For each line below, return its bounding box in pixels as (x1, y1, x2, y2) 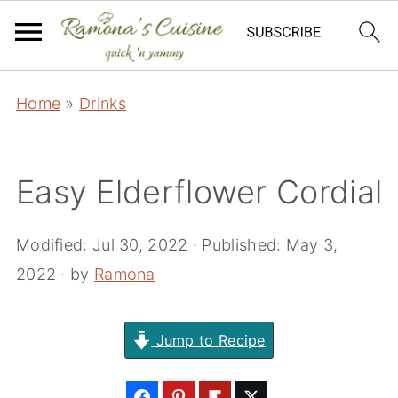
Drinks (79, 94, 126, 113)
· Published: (187, 235, 286, 254)
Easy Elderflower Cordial (15, 172, 383, 211)
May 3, (285, 235, 338, 254)
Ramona (93, 265, 155, 283)
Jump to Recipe (151, 331, 266, 349)
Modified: (15, 235, 92, 254)
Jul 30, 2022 (92, 235, 188, 254)
